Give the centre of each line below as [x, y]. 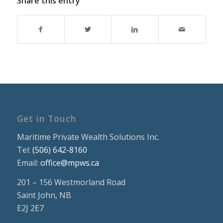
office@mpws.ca [69, 163]
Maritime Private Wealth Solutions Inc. [88, 137]
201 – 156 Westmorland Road [71, 182]
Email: [28, 163]
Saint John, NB [44, 195]
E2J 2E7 [30, 208]
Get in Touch [46, 119]
